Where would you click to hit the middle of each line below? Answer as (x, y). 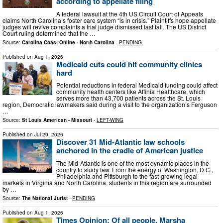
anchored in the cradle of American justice (130, 151)
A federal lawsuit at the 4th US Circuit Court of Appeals (130, 13)
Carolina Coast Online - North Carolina (68, 42)
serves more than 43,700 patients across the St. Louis (128, 98)
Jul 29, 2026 (49, 135)
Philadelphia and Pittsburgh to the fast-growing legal (127, 176)
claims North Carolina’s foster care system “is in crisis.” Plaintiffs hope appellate (109, 20)
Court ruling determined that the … (49, 33)
